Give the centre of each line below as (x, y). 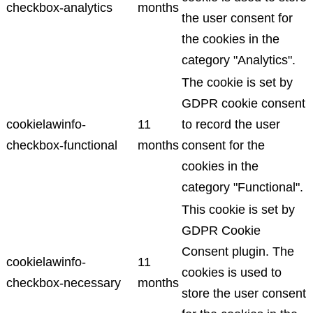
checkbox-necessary (64, 283)
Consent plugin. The (238, 251)
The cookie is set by (237, 82)
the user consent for (237, 18)
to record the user (231, 124)
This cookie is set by (238, 209)
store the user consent (244, 293)
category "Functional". (242, 187)
